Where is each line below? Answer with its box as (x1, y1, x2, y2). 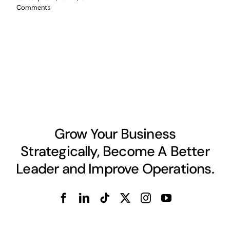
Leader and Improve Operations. (16, 159, 214, 178)
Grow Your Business (54, 124, 176, 143)
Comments (16, 3, 51, 12)
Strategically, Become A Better (21, 142, 209, 160)
